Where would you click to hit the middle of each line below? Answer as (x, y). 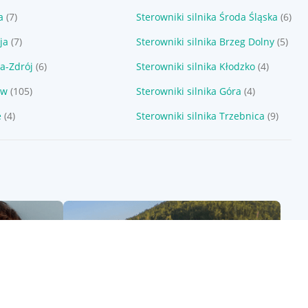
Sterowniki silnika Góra (188, 91)
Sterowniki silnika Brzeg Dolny (205, 42)
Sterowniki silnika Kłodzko (195, 66)
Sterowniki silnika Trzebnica (200, 116)
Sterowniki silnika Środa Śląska (207, 17)
